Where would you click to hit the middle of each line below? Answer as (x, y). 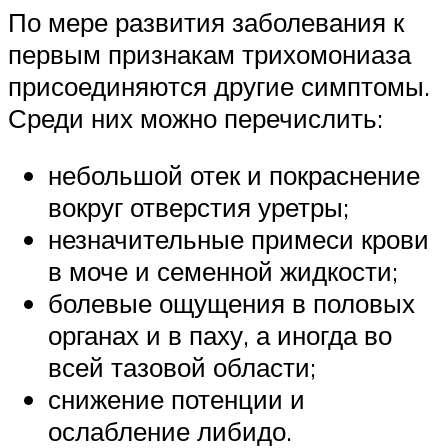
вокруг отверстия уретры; (198, 207)
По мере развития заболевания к (206, 21)
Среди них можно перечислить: (195, 117)
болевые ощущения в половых (231, 303)
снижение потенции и (176, 399)
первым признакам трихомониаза (209, 53)
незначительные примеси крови (238, 239)
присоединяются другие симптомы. (219, 85)
